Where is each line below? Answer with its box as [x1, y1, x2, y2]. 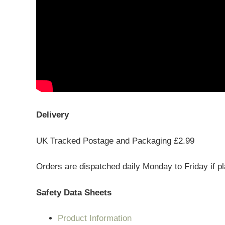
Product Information [57, 213, 132, 223]
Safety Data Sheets [36, 187, 111, 197]
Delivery [36, 110, 71, 120]
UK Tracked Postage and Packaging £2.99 [36, 136, 194, 146]
